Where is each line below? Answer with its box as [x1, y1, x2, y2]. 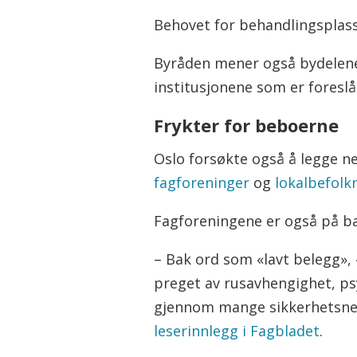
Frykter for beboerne [154, 113, 339, 138]
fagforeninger [154, 172, 250, 192]
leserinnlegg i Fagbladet [154, 320, 320, 340]
